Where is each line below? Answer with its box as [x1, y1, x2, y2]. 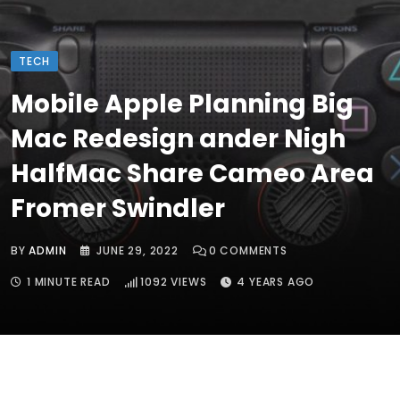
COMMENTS [216, 243, 287, 259]
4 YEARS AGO [237, 274, 315, 290]
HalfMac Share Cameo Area [11, 156, 374, 192]
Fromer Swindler [11, 191, 225, 227]
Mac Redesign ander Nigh [11, 121, 346, 157]
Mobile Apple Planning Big [11, 87, 354, 122]
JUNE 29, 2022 [96, 243, 179, 259]
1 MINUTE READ [27, 274, 111, 290]
